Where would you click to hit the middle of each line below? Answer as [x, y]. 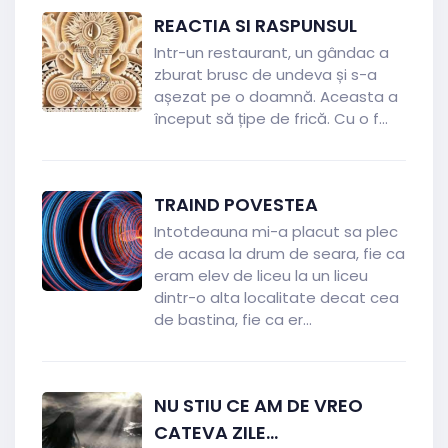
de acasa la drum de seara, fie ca [279, 253]
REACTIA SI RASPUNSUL [255, 25]
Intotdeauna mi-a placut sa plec [276, 231]
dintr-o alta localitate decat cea [276, 297]
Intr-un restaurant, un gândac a [271, 52]
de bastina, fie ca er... [233, 319]
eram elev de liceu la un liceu [261, 275]
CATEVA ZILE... [216, 432]
